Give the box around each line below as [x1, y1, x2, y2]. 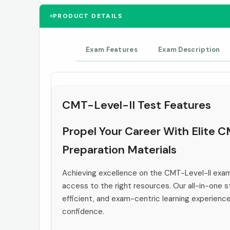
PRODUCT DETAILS [53, 11, 122, 20]
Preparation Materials [62, 142, 177, 157]
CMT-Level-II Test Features [62, 97, 211, 112]
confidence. [62, 206, 104, 217]
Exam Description [158, 45, 220, 54]
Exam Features [86, 45, 138, 54]
